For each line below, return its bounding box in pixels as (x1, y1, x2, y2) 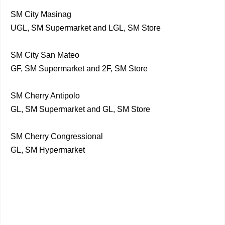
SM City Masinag (11, 10, 71, 19)
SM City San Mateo (11, 51, 79, 59)
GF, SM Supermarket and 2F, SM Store (11, 64, 148, 73)
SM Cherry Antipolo (11, 91, 80, 100)
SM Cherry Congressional (11, 132, 103, 141)
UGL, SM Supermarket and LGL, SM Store (11, 24, 161, 32)
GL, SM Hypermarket (11, 146, 85, 154)
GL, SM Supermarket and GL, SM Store (11, 105, 150, 114)
